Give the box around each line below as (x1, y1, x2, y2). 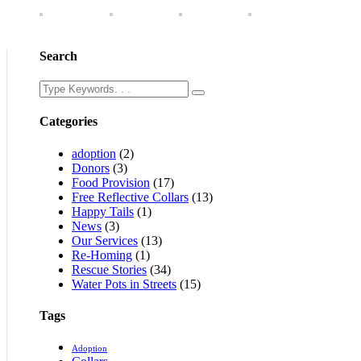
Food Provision (72, 175, 150, 189)
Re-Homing (72, 247, 132, 262)
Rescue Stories (72, 262, 147, 276)
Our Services (72, 233, 138, 247)
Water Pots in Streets (72, 276, 176, 291)
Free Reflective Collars (72, 189, 189, 204)
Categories (39, 114, 98, 129)
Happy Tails (72, 204, 134, 218)
